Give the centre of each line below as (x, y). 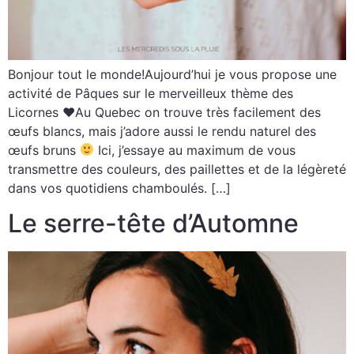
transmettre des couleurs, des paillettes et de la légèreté (177, 169)
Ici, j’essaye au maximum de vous (195, 150)
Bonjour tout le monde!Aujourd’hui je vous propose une (172, 74)
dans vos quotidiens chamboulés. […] (119, 188)
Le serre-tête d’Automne (153, 224)
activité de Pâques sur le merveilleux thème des (151, 93)
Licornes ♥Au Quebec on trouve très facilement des (164, 112)
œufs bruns (44, 150)
